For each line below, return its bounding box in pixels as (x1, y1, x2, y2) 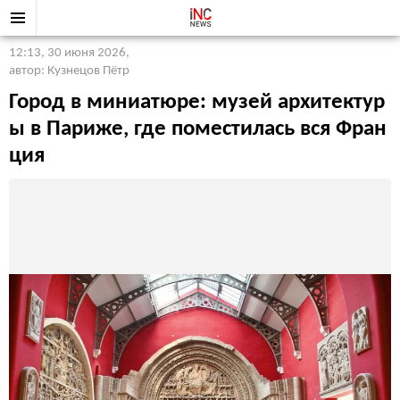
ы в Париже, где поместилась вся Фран (9, 118, 387, 140)
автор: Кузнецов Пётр (9, 64, 129, 78)
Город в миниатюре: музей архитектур (9, 91, 385, 113)
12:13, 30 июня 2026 (9, 46, 126, 60)
